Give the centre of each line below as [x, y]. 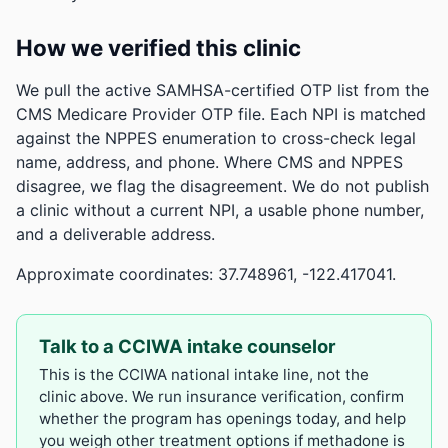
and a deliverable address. [115, 234]
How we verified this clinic [158, 48]
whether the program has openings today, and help [222, 419]
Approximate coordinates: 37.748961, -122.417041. [206, 274]
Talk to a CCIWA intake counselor [187, 346]
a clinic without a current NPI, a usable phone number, [220, 210]
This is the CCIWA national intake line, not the [204, 375]
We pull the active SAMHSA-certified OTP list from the [222, 90]
